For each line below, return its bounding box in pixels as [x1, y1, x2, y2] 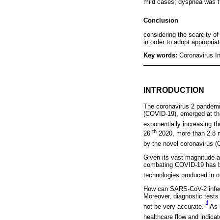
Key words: [143, 52, 179, 59]
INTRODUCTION [143, 85, 204, 95]
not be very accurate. [143, 203, 206, 211]
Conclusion [143, 17, 178, 25]
